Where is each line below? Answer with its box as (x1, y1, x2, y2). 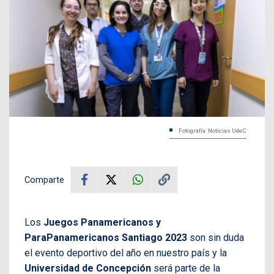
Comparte (24, 174, 64, 185)
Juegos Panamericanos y (43, 216, 161, 228)
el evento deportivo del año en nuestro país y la (24, 246, 227, 259)
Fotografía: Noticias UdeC (179, 127, 246, 134)
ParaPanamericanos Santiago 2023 (24, 231, 187, 243)
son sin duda (187, 231, 244, 243)
